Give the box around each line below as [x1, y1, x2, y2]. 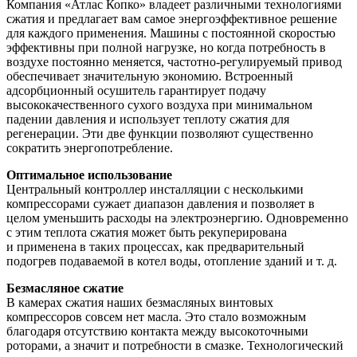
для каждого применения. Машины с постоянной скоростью [6, 25, 335, 40]
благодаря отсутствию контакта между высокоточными [6, 324, 308, 338]
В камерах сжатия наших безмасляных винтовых [6, 295, 273, 309]
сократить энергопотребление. [6, 140, 173, 155]
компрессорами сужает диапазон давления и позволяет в [6, 196, 315, 210]
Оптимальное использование [6, 167, 172, 182]
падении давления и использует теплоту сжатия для [6, 112, 289, 126]
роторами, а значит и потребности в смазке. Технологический [6, 338, 343, 352]
